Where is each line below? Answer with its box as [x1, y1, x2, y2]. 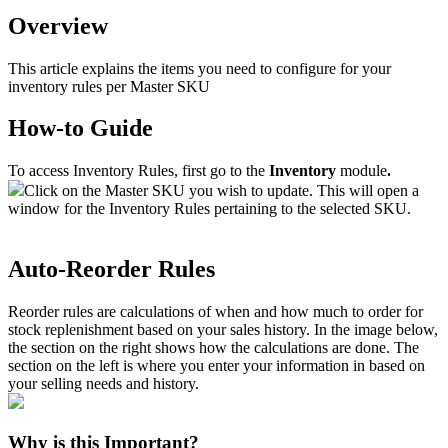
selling [41, 375, 82, 393]
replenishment [45, 321, 133, 339]
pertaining [214, 200, 277, 218]
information [276, 357, 349, 375]
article [40, 59, 78, 77]
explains [82, 59, 134, 77]
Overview [8, 12, 108, 39]
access [29, 162, 69, 180]
